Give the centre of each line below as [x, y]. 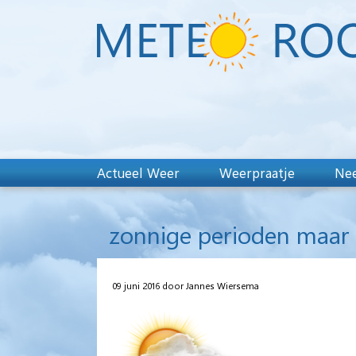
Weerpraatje [257, 172]
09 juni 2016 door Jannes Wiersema [186, 285]
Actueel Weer [138, 172]
